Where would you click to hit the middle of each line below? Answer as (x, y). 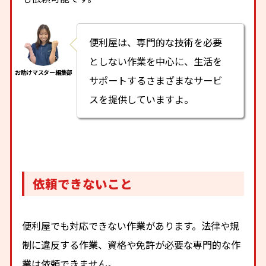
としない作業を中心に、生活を (156, 61)
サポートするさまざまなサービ (156, 80)
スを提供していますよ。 (142, 99)
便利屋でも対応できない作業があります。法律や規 (131, 226)
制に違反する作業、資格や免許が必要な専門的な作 (132, 245)
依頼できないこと (83, 183)
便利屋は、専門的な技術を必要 (156, 42)
